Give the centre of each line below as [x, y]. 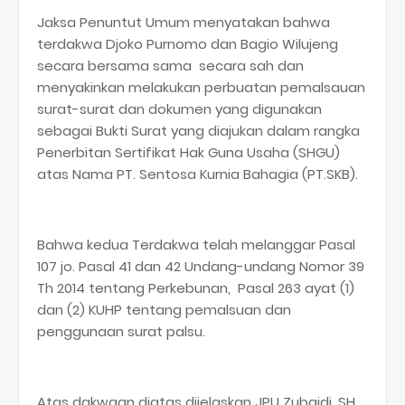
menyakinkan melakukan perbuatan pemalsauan [201, 87]
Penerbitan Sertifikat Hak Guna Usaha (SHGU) [188, 152]
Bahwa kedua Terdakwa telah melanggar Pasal [196, 244]
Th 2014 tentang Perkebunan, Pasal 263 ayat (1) [196, 287]
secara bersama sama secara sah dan [170, 65]
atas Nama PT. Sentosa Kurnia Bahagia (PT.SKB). [199, 174]
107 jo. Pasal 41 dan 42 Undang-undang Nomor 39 [201, 266]
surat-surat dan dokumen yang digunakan [179, 108]
